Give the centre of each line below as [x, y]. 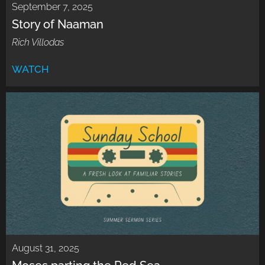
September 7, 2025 [52, 7]
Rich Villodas [38, 43]
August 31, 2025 [46, 248]
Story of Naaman [58, 25]
